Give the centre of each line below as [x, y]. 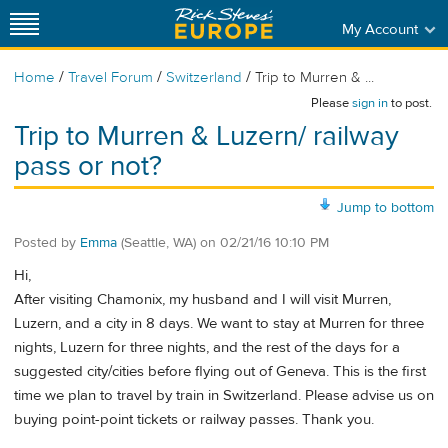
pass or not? [88, 166]
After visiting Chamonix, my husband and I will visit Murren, [202, 300]
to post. [410, 103]
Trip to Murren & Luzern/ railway [206, 136]
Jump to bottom [385, 207]
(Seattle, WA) [158, 242]
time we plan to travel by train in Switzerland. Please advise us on [224, 396]
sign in [370, 103]
